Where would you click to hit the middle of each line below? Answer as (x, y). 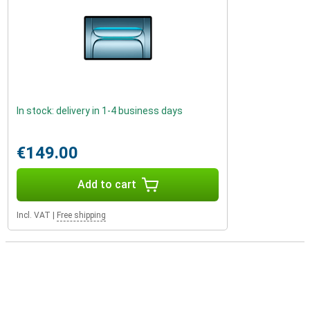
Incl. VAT (34, 215)
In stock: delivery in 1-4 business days (100, 111)
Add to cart (107, 184)
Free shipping (81, 215)
